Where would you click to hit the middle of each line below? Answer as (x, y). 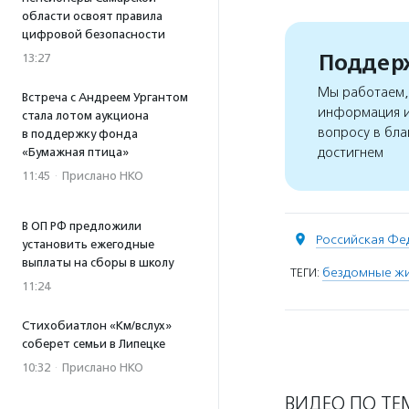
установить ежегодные (88, 244)
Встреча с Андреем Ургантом (105, 97)
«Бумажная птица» (75, 152)
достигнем (351, 153)
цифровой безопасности (94, 34)
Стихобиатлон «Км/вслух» (97, 325)
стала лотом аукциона (85, 115)
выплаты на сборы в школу (98, 262)
